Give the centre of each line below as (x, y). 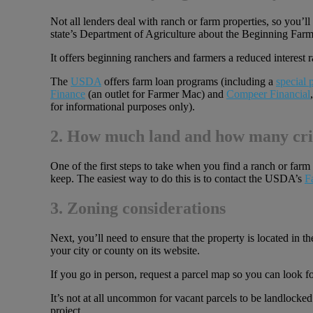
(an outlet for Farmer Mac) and (156, 94)
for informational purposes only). (123, 106)
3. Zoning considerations (138, 208)
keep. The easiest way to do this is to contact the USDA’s (177, 178)
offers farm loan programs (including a (189, 81)
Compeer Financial (268, 94)
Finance (68, 94)
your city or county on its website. (125, 250)
